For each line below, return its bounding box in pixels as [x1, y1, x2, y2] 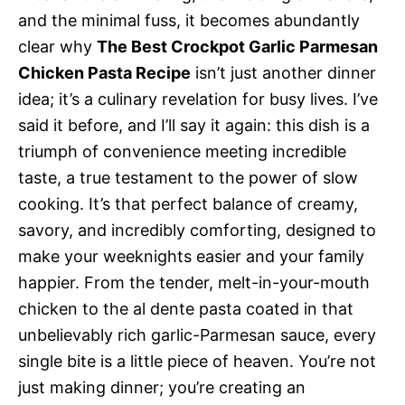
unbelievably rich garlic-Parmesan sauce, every [18, 325, 376, 344]
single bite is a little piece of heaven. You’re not [18, 352, 376, 371]
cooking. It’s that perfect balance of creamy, [18, 194, 358, 213]
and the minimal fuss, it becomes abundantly [18, 11, 360, 30]
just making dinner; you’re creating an [18, 378, 306, 397]
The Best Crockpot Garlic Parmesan [97, 37, 378, 56]
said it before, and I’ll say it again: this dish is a [18, 116, 370, 135]
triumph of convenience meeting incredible [18, 142, 346, 161]
